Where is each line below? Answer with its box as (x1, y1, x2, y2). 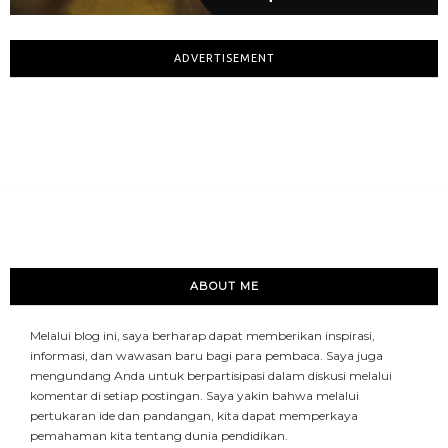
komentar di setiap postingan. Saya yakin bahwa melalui (30, 388, 359, 404)
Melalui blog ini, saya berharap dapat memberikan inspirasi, (30, 328, 375, 344)
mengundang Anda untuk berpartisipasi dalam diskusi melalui (30, 368, 392, 384)
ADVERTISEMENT (173, 52, 275, 65)
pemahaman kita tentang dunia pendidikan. (30, 428, 288, 444)
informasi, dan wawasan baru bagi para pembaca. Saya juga (30, 348, 383, 364)
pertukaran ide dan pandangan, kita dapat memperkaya (30, 408, 358, 424)
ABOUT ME (189, 279, 259, 294)
